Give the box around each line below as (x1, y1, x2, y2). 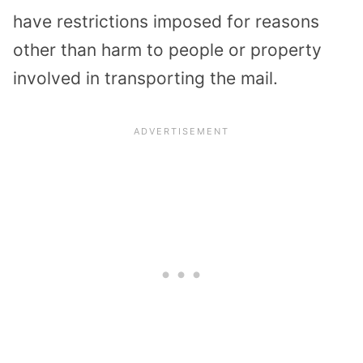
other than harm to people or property (13, 40, 322, 61)
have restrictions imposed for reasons (13, 11, 319, 32)
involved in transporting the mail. (13, 68, 278, 89)
